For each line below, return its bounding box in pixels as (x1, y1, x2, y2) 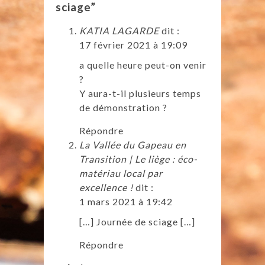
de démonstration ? (79, 102, 167, 114)
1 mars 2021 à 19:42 (79, 196, 173, 208)
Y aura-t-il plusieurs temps (79, 88, 201, 99)
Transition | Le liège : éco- (79, 153, 198, 165)
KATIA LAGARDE (79, 25, 159, 37)
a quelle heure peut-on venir (79, 59, 206, 71)
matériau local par (79, 167, 163, 179)
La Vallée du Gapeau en (79, 139, 186, 151)
